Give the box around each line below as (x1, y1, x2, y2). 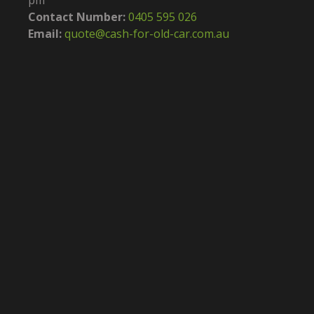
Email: (28, 26, 64, 42)
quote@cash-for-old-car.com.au (64, 26, 229, 42)
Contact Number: (28, 9, 128, 25)
